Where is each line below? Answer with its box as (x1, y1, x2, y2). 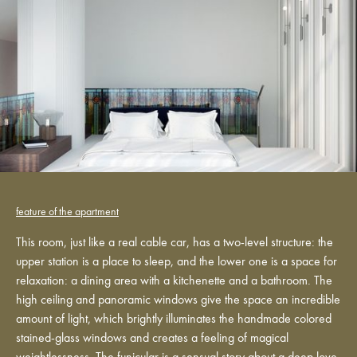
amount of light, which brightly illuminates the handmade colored (16, 313, 331, 327)
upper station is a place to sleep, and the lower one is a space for (16, 256, 337, 269)
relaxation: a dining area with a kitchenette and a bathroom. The (16, 275, 332, 288)
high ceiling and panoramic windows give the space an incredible (16, 294, 340, 308)
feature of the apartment (16, 207, 119, 218)
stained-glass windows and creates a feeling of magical (16, 332, 288, 346)
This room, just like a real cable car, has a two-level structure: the (16, 237, 333, 250)
